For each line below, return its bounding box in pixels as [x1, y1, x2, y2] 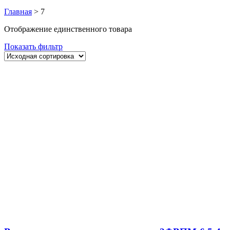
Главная [4, 7, 32, 16]
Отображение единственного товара [4, 24, 132, 33]
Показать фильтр [4, 42, 63, 51]
